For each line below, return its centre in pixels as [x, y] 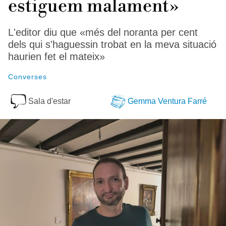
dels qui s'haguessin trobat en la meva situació [112, 44]
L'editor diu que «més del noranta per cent [103, 32]
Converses [27, 77]
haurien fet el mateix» [56, 56]
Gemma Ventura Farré [167, 101]
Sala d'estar [49, 101]
